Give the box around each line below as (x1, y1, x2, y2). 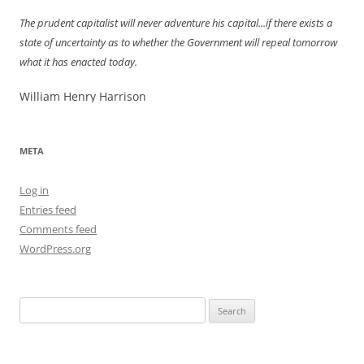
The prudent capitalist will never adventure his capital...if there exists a (19, 15, 332, 30)
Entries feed (19, 201, 76, 217)
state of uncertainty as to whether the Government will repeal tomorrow (19, 34, 337, 50)
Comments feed (19, 221, 97, 236)
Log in (19, 182, 49, 197)
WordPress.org (19, 240, 91, 256)
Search (19, 298, 51, 314)
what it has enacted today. (19, 54, 137, 69)
